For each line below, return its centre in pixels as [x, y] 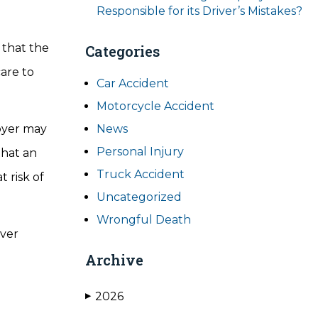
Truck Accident [141, 174]
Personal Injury [140, 152]
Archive [114, 260]
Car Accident [133, 83]
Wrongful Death [144, 220]
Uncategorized [139, 197]
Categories [122, 51]
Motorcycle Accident [155, 106]
